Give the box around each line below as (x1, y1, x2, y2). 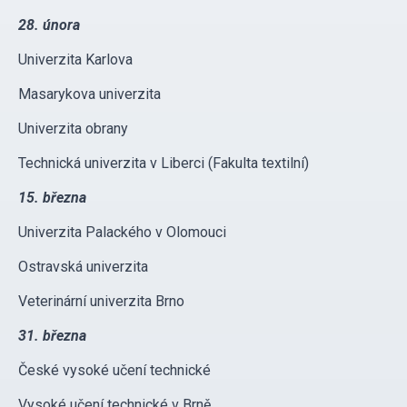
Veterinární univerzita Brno (18, 293, 184, 311)
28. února (18, 16, 80, 35)
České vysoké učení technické (18, 362, 211, 380)
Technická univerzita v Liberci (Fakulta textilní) (18, 154, 309, 173)
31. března (18, 327, 86, 345)
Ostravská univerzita (18, 258, 148, 276)
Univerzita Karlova (18, 51, 133, 69)
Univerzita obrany (18, 120, 128, 138)
